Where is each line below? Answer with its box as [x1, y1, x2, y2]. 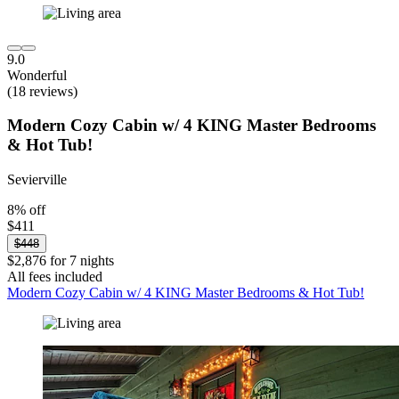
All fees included [7, 269, 102, 285]
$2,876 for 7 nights [7, 253, 114, 269]
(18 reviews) [7, 83, 77, 99]
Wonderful [7, 67, 67, 83]
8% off [7, 202, 45, 218]
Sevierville [7, 172, 67, 188]
